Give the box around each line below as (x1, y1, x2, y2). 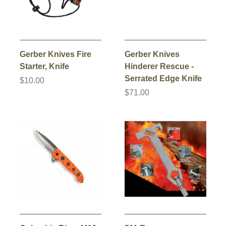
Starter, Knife (20, 62, 69, 71)
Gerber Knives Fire (20, 49, 91, 59)
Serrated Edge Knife (125, 74, 202, 83)
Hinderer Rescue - (125, 62, 194, 71)
